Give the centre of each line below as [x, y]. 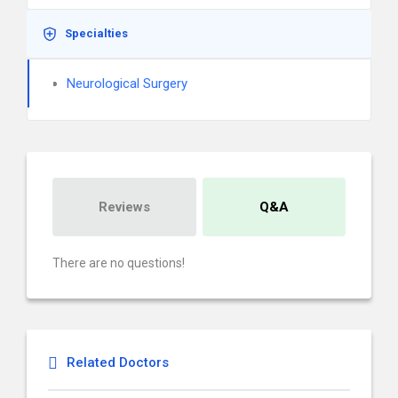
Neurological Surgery [127, 84]
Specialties [96, 33]
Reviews [124, 207]
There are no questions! [119, 263]
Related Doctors [118, 362]
